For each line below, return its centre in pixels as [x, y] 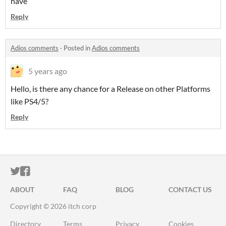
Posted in [78, 48]
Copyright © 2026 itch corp [53, 206]
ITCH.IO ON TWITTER [70, 171]
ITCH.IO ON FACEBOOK [85, 171]
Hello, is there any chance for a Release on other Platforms [110, 89]
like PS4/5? [30, 101]
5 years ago [48, 71]
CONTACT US [190, 189]
